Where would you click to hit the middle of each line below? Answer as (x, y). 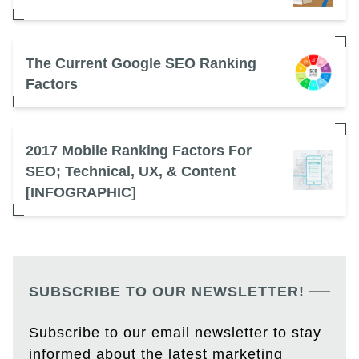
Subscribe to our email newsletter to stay (175, 333)
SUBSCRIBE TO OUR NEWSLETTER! (167, 292)
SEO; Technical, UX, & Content (131, 172)
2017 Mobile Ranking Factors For (139, 151)
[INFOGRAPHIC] (81, 193)
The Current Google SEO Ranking (141, 64)
